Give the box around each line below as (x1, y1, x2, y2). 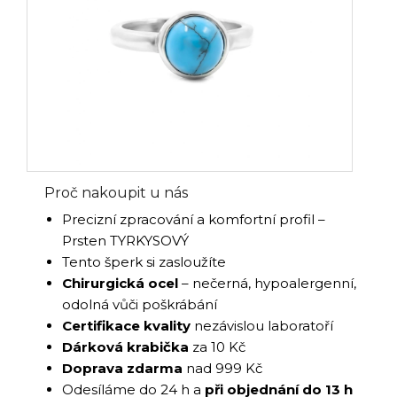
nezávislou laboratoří (191, 316, 333, 334)
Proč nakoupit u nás (44, 183, 188, 201)
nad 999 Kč (183, 359, 262, 377)
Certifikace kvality (62, 316, 191, 334)
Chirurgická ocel (62, 274, 178, 292)
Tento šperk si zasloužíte (62, 253, 226, 270)
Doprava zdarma (62, 359, 183, 377)
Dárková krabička (62, 338, 189, 355)
